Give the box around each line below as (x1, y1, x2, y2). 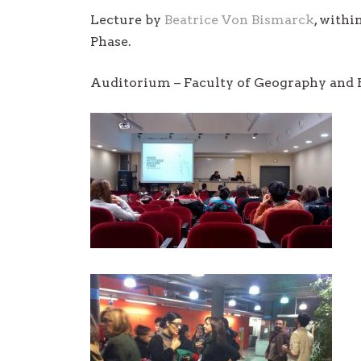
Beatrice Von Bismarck (164, 11, 314, 27)
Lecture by (90, 11, 164, 27)
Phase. (90, 33, 131, 49)
